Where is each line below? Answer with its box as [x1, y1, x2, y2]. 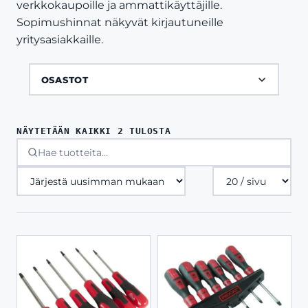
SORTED [170, 125, 206, 135]
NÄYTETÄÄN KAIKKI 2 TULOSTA [16, 126, 171, 136]
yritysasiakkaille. [16, 33, 103, 46]
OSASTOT [41, 74, 89, 85]
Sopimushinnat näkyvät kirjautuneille [16, 16, 223, 29]
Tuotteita [212, 168, 263, 181]
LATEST [170, 153, 206, 163]
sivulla [212, 185, 245, 198]
